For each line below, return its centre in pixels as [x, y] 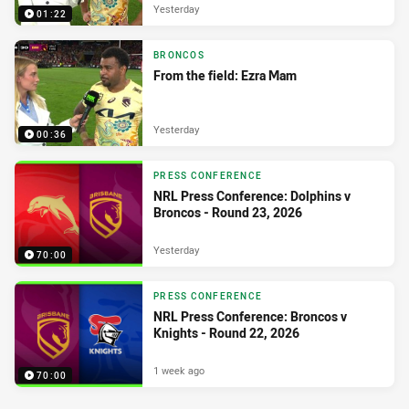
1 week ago [179, 370]
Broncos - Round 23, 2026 [228, 213]
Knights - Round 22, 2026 [226, 333]
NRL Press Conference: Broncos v [250, 317]
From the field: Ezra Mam [225, 76]
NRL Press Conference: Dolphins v [252, 196]
